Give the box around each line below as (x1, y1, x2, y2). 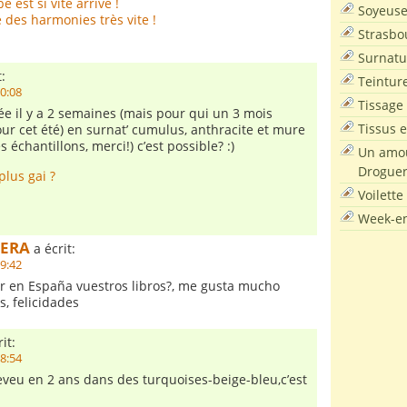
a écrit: (30, 240, 75, 257)
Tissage (358, 95, 403, 114)
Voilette (358, 185, 403, 203)
